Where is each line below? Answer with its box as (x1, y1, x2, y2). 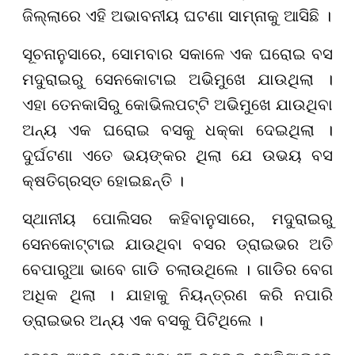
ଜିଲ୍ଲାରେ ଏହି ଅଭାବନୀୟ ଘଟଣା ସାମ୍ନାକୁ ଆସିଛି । (22, 6, 331, 25)
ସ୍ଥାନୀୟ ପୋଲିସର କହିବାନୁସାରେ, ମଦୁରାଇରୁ (22, 209, 333, 227)
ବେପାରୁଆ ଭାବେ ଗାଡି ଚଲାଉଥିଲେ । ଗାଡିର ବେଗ (22, 260, 333, 278)
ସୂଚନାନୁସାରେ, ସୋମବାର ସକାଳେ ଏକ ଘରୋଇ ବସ (22, 44, 333, 63)
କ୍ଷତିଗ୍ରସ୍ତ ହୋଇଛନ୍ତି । (22, 171, 184, 189)
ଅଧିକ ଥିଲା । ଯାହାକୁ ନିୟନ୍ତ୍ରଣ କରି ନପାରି (22, 285, 333, 303)
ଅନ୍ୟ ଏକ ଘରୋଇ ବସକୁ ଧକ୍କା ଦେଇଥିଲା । (22, 120, 333, 139)
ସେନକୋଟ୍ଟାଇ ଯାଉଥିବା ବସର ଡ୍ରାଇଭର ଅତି (22, 235, 333, 253)
